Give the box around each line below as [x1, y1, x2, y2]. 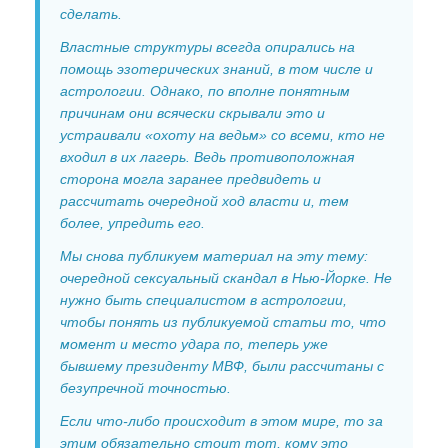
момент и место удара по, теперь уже [60, 336, 328, 353]
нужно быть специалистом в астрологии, [60, 292, 347, 309]
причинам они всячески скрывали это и [60, 105, 325, 122]
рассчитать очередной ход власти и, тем [60, 193, 349, 210]
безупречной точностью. [60, 380, 231, 397]
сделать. [60, 6, 122, 23]
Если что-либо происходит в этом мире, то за [60, 413, 383, 430]
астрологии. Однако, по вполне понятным [60, 83, 350, 100]
